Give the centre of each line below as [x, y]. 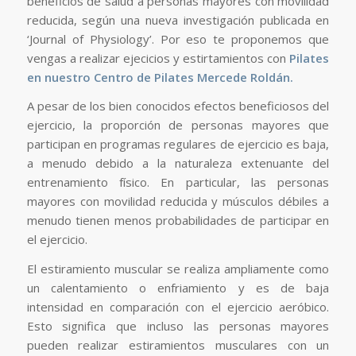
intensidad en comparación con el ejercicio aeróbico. [178, 307]
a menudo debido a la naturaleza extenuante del [178, 163]
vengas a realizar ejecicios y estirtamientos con [158, 58]
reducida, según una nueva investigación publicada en [178, 19]
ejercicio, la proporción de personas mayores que [178, 125]
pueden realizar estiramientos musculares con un [178, 345]
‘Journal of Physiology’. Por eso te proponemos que [178, 39]
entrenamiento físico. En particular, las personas [178, 182]
